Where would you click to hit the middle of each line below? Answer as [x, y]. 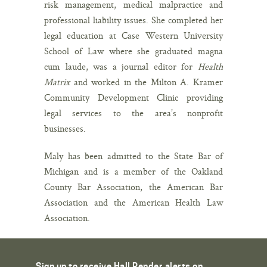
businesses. [65, 128]
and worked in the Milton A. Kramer [146, 82]
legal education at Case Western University [133, 35]
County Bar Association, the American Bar [133, 187]
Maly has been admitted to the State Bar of [133, 156]
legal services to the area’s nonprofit [133, 113]
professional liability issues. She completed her [133, 20]
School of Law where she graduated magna [133, 51]
